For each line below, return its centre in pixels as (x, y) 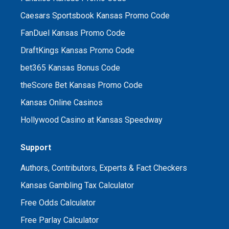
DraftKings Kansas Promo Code (77, 50)
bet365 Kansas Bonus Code (70, 67)
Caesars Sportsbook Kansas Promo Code (95, 15)
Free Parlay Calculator (60, 220)
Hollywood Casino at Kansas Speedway (91, 120)
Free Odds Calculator (58, 202)
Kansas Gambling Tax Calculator (77, 185)
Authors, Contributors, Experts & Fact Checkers (104, 168)
